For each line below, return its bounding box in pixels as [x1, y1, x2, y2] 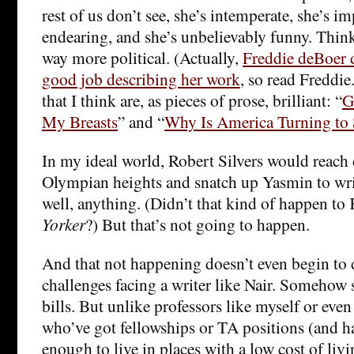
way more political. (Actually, [42, 46, 243, 70]
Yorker [42, 213, 85, 236]
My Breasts [42, 110, 118, 134]
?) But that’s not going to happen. [85, 213, 310, 236]
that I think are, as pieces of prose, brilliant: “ [42, 88, 342, 112]
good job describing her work [42, 67, 240, 91]
